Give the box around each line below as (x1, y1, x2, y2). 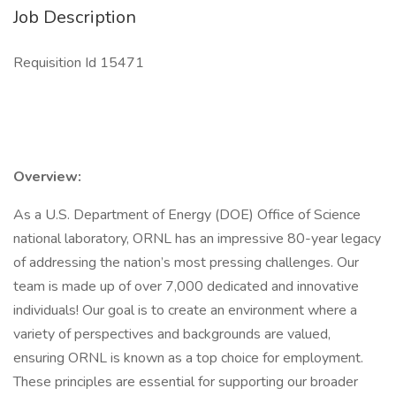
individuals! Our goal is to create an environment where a (13, 301, 357, 320)
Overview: (13, 167, 81, 187)
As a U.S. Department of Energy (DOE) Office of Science (13, 205, 361, 225)
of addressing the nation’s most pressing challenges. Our (13, 253, 359, 272)
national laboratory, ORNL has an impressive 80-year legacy (13, 229, 381, 248)
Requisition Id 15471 (13, 53, 148, 72)
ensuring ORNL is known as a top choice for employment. (13, 348, 363, 368)
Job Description (13, 5, 136, 29)
